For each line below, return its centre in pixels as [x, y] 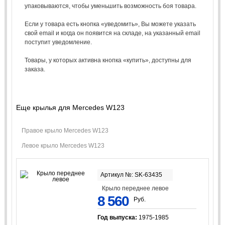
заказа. [35, 69]
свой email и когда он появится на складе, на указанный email [112, 33]
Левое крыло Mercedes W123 [63, 145]
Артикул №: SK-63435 [131, 175]
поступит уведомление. [58, 42]
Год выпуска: [118, 217]
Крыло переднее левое [136, 188]
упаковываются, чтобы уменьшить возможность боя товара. [110, 6]
